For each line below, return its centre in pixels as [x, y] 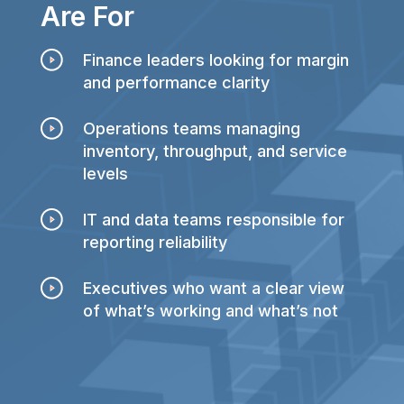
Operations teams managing [191, 128]
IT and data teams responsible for [213, 219]
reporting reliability [155, 242]
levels [105, 173]
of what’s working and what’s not [210, 310]
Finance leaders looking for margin [216, 60]
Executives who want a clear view [213, 288]
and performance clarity [176, 82]
